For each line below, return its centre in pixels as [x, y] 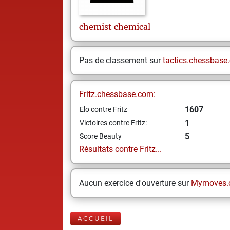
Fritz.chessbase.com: [117, 94]
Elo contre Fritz [103, 109]
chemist [95, 27]
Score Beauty [101, 136]
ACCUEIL [95, 218]
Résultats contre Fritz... [120, 149]
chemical [132, 27]
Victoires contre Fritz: [113, 123]
